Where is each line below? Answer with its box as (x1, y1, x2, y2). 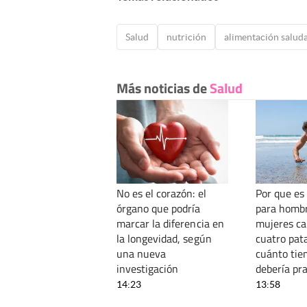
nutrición (167, 32, 206, 43)
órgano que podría (116, 200, 201, 217)
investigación (116, 260, 179, 278)
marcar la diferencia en (116, 215, 224, 232)
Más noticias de (116, 77, 210, 99)
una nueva (116, 245, 167, 262)
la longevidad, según (116, 230, 212, 247)
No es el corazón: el (116, 185, 206, 202)
